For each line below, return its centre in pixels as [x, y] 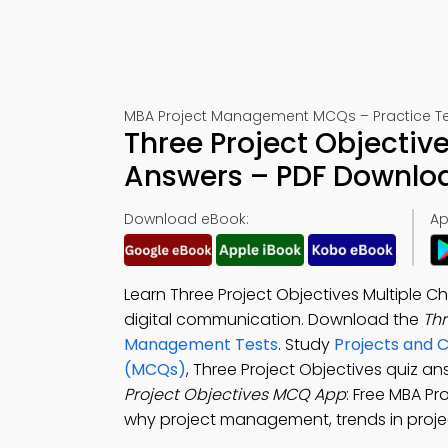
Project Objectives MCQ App [235, 394]
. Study [306, 344]
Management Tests [201, 344]
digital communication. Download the [273, 319]
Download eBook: [186, 219]
